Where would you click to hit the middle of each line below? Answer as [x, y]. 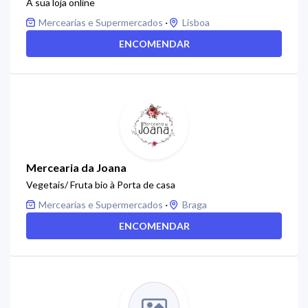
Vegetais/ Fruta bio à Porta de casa [101, 185]
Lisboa [196, 22]
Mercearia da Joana [76, 167]
